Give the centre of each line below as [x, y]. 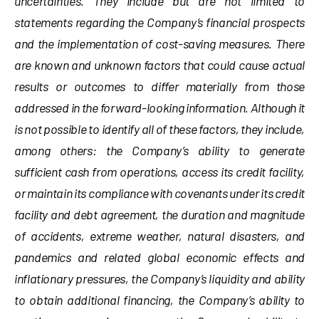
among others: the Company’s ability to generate [159, 150]
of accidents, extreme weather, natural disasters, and [159, 236]
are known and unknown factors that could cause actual [159, 65]
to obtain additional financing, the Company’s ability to [159, 300]
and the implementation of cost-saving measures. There [159, 43]
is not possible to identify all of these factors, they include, [159, 129]
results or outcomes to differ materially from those [159, 86]
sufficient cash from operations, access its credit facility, [159, 172]
